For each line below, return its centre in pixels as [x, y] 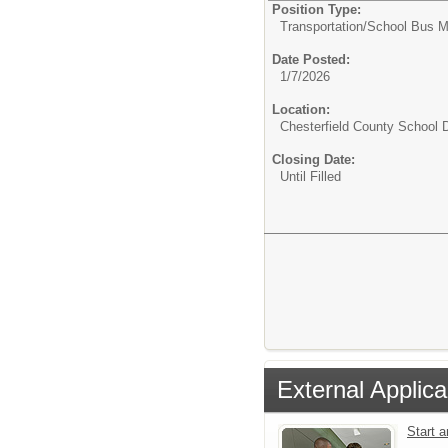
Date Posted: [311, 59]
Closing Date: [313, 159]
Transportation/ [323, 26]
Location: [301, 109]
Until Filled [310, 176]
